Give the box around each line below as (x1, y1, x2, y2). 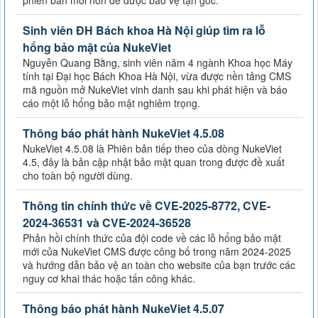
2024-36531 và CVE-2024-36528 (23, 214, 191, 231)
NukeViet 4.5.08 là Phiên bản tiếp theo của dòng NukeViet (23, 141, 282, 155)
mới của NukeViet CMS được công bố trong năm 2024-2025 (23, 243, 291, 258)
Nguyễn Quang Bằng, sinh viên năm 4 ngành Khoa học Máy (23, 55, 292, 70)
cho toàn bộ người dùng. (23, 168, 133, 182)
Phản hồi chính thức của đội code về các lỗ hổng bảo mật (23, 230, 281, 245)
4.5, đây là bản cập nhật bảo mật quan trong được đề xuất (23, 154, 285, 169)
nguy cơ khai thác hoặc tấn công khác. (23, 270, 195, 285)
